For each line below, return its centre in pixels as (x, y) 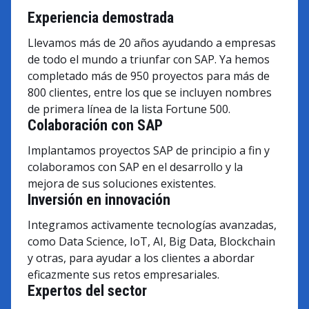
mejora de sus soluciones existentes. (122, 183)
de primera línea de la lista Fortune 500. (129, 109)
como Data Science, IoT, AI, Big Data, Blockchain (151, 241)
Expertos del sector (87, 291)
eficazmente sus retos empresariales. (123, 275)
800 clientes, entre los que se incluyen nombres (150, 92)
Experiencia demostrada (101, 18)
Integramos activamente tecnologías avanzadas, (152, 225)
